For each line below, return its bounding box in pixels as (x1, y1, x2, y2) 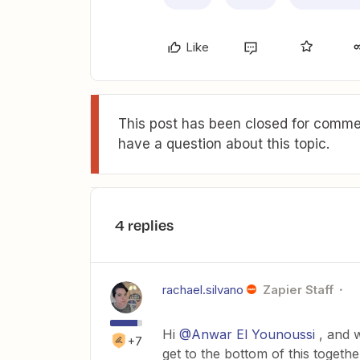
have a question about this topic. (118, 136, 329, 153)
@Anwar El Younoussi (179, 326, 315, 343)
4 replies (115, 215, 174, 236)
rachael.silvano (162, 282, 243, 298)
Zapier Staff (262, 282, 333, 298)
